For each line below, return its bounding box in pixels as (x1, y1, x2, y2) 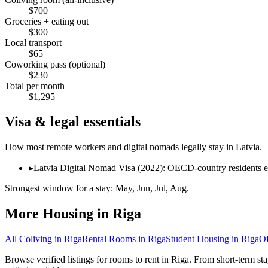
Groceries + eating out (5, 16, 89, 26)
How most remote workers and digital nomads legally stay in (5, 142, 236, 153)
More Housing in (5, 206, 112, 222)
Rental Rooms (82, 234, 136, 245)
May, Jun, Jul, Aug (115, 183, 187, 194)
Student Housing (166, 234, 229, 245)
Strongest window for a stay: (5, 183, 115, 194)
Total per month (5, 80, 65, 91)
